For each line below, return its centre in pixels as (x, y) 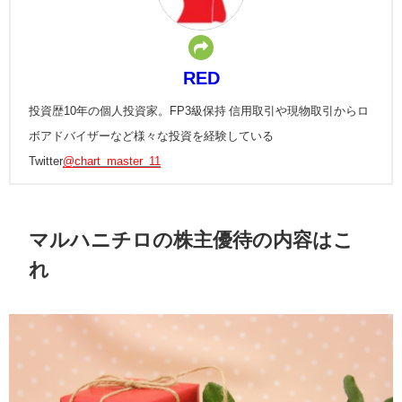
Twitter (46, 162)
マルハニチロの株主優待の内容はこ (192, 239)
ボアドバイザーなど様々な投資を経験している (151, 136)
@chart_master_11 (112, 162)
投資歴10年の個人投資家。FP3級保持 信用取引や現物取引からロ (199, 111)
